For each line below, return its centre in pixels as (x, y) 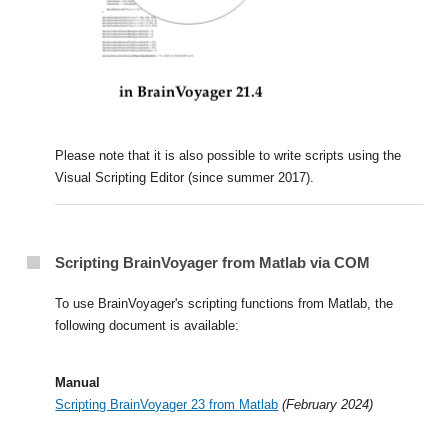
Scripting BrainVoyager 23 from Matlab (167, 404)
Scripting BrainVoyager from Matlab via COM (213, 262)
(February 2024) (328, 404)
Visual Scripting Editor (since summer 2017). (185, 177)
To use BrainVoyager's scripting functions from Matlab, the (224, 303)
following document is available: (147, 325)
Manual (78, 382)
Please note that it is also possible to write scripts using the (228, 155)
